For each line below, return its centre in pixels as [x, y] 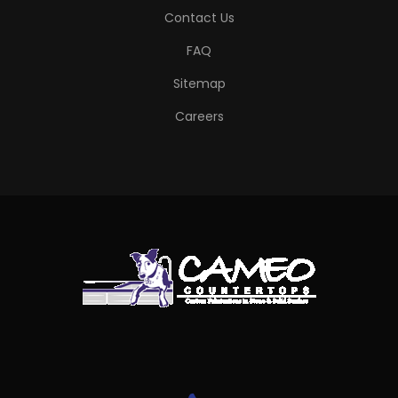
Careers [199, 116]
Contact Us [199, 18]
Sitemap [199, 84]
